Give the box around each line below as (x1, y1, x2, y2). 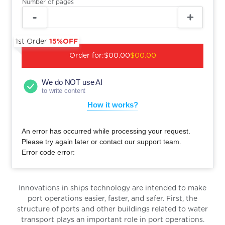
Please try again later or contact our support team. (22, 137, 182, 146)
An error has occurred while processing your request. (22, 127, 191, 135)
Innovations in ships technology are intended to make (19, 184, 206, 192)
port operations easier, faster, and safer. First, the (28, 195, 197, 202)
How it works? (87, 100, 138, 109)
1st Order (16, 38, 50, 45)
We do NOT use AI (42, 77, 103, 86)
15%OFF (49, 38, 78, 45)
